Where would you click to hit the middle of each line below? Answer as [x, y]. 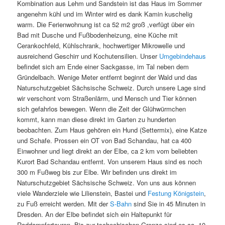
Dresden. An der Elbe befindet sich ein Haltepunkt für [95, 214]
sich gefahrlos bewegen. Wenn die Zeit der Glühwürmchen [102, 109]
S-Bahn [121, 204]
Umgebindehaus [183, 56]
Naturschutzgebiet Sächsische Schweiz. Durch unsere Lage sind [111, 88]
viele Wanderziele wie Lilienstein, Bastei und [83, 193]
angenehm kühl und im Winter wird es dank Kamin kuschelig [105, 14]
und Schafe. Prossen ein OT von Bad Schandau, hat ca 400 [104, 141]
